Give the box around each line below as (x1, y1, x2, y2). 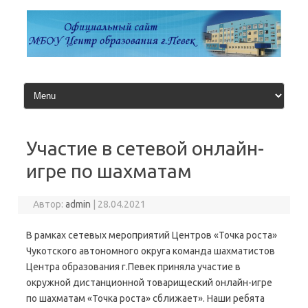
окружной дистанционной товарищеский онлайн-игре (26, 277, 272, 289)
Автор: (33, 199, 66, 210)
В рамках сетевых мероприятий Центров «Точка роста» (26, 230, 277, 241)
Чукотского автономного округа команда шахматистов (26, 245, 275, 257)
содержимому (16, 18, 81, 29)
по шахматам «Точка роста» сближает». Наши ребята (26, 293, 265, 305)
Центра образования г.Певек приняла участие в (26, 261, 241, 273)
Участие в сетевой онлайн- (26, 137, 264, 159)
